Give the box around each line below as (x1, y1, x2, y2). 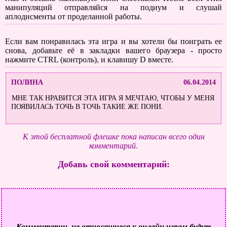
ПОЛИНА (11, 78, 44, 86)
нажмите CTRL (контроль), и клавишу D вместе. (5, 55, 173, 64)
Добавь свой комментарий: (57, 159, 170, 170)
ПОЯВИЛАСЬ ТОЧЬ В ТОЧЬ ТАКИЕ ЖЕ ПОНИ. (11, 102, 164, 111)
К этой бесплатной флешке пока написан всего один (22, 132, 205, 141)
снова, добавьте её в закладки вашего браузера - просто (5, 46, 222, 55)
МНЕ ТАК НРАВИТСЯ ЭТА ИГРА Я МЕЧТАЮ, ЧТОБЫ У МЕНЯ (12, 94, 215, 102)
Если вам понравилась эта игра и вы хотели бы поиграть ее (5, 37, 222, 46)
